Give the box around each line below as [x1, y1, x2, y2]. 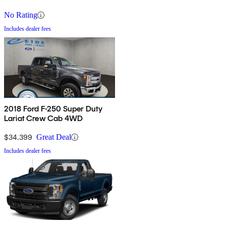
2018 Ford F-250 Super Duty [4, 104, 103, 114]
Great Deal [36, 133, 71, 142]
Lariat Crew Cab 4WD [4, 114, 83, 124]
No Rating [4, 11, 37, 20]
